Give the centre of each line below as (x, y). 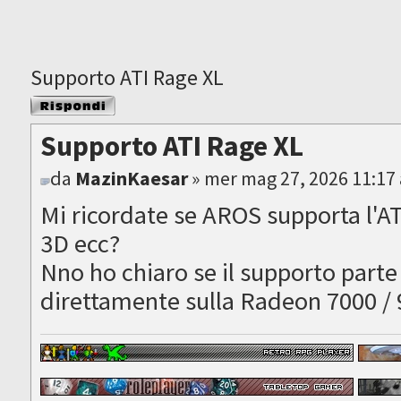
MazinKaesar (132, 179)
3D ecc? (81, 244)
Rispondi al (59, 103)
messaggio (57, 118)
